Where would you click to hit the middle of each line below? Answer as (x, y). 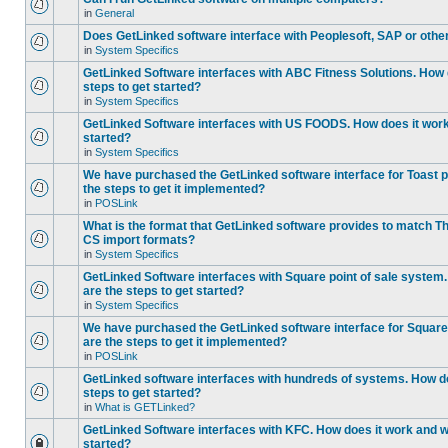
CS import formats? (139, 240)
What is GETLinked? (145, 407)
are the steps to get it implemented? (185, 342)
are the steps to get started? (163, 291)
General (114, 13)
